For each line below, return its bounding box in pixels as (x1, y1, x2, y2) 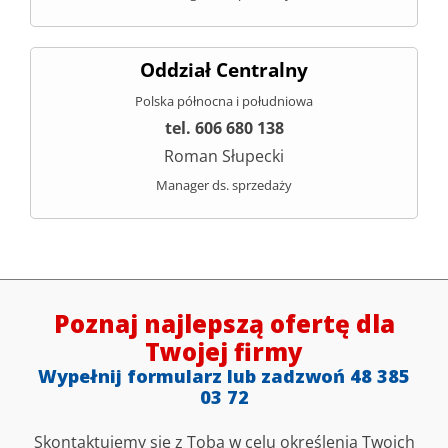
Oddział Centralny (140, 56, 308, 82)
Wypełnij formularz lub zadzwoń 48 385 (38, 363, 410, 388)
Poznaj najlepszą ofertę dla (53, 306, 395, 340)
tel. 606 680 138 (164, 116, 284, 139)
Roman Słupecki (164, 144, 284, 167)
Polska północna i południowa (135, 91, 313, 110)
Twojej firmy (145, 334, 303, 368)
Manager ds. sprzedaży (156, 175, 292, 194)
